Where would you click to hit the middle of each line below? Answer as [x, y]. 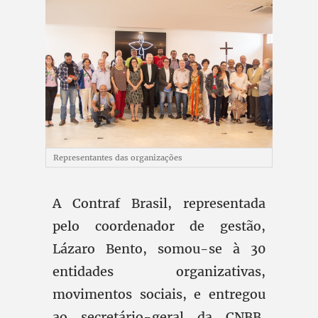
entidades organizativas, [159, 272]
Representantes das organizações [118, 158]
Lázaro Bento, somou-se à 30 [159, 249]
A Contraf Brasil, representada [159, 203]
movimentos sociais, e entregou [159, 294]
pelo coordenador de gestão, [159, 226]
